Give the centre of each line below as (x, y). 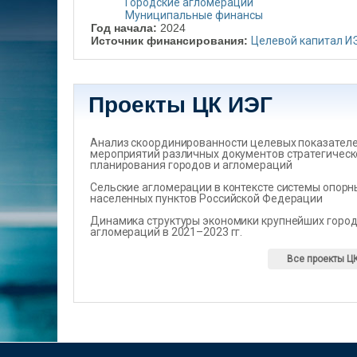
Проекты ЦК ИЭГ (180, 105)
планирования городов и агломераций (191, 165)
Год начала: (126, 28)
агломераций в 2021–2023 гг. (167, 232)
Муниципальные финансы (194, 15)
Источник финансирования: (171, 41)
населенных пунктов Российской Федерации (207, 198)
